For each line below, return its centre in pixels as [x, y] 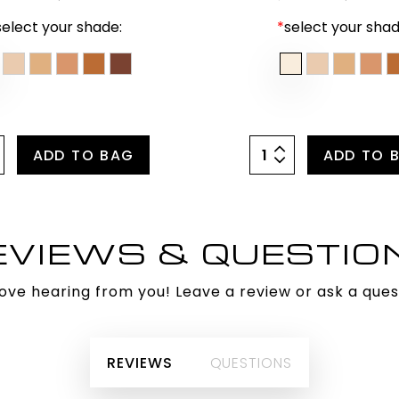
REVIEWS [140, 363]
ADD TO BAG [83, 155]
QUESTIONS [251, 363]
